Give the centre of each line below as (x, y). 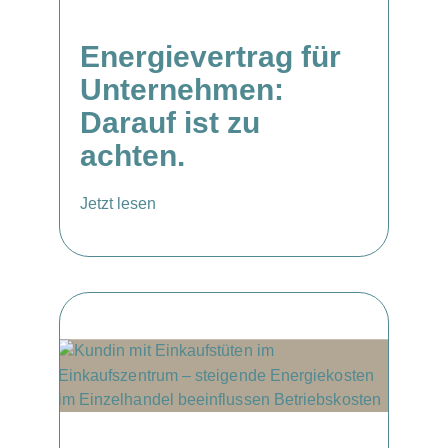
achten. (132, 155)
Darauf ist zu (170, 122)
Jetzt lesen (118, 203)
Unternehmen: (182, 89)
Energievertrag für (210, 56)
